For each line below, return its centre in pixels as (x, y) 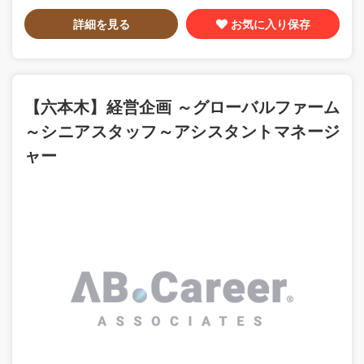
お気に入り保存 (270, 24)
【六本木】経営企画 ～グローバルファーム (182, 106)
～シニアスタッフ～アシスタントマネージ (182, 131)
